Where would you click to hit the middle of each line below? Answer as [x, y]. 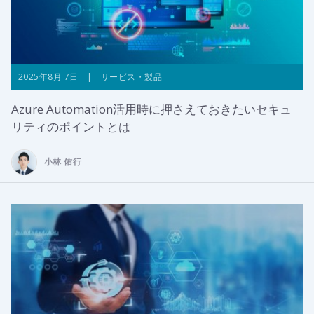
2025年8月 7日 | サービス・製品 [90, 77]
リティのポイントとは [71, 127]
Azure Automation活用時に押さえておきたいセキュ [151, 109]
